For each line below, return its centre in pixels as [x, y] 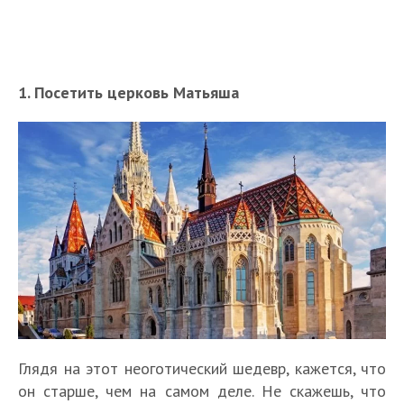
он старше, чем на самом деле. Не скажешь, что [202, 390]
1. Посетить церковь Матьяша [129, 92]
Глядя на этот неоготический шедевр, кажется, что [202, 368]
